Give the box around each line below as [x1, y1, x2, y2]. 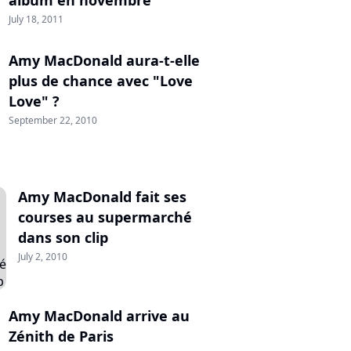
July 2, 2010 [18, 250, 67, 263]
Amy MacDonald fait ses [18, 187, 186, 206]
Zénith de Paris [9, 327, 114, 346]
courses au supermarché [18, 208, 192, 226]
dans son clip [18, 228, 108, 247]
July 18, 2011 [9, 13, 63, 26]
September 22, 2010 [9, 114, 97, 127]
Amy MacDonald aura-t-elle [9, 51, 200, 70]
